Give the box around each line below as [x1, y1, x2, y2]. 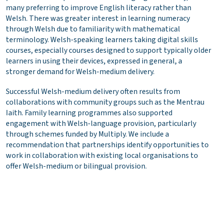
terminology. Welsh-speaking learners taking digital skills [6, 34, 198, 45]
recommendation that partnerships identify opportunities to [6, 139, 209, 150]
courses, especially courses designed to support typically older [6, 45, 211, 56]
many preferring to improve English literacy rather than [6, 2, 191, 13]
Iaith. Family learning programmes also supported [6, 107, 172, 118]
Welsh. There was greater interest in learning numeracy [6, 13, 190, 24]
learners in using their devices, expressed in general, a [6, 55, 182, 66]
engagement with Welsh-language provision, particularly [6, 118, 196, 129]
